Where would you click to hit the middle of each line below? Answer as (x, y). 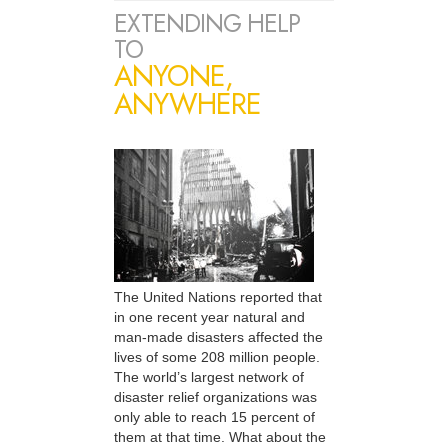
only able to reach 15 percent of (214, 417)
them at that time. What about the (220, 437)
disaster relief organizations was (215, 397)
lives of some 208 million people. (217, 357)
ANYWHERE (187, 104)
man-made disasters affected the (218, 337)
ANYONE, (173, 76)
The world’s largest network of (209, 377)
